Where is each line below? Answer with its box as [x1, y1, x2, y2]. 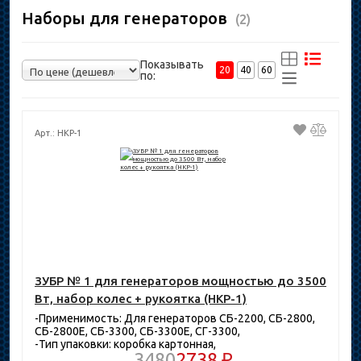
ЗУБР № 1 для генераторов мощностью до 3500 [35, 274, 326, 288]
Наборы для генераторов [22, 9, 235, 27]
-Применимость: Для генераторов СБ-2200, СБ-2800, [35, 312, 315, 325]
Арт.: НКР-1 [35, 128, 81, 138]
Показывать [139, 58, 204, 71]
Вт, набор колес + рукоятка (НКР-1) [35, 292, 247, 305]
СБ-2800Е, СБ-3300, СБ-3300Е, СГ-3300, [35, 325, 240, 338]
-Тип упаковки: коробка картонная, [35, 338, 216, 351]
